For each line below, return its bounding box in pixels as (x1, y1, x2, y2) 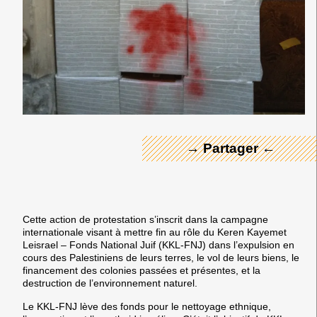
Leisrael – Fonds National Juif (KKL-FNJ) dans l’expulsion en (23, 239, 294, 251)
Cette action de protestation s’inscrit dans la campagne (23, 214, 268, 226)
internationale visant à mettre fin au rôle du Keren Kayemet (23, 226, 287, 238)
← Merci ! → (188, 68, 274, 86)
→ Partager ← (186, 140, 276, 156)
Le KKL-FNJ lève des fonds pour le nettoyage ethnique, (23, 300, 271, 312)
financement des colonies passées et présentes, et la (23, 265, 260, 277)
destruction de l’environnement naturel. (23, 277, 197, 289)
